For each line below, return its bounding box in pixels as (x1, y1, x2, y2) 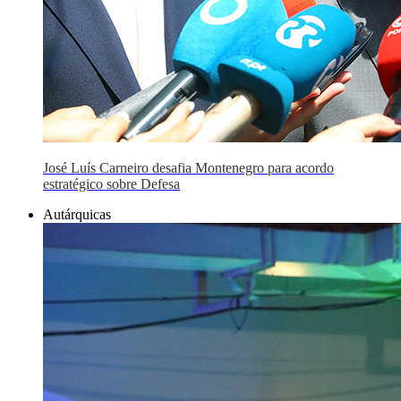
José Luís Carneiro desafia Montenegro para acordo (43, 160, 334, 175)
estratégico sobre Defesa (43, 176, 180, 192)
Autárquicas (43, 207, 111, 222)
